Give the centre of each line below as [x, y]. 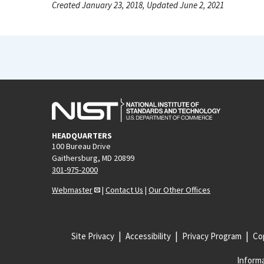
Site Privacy [93, 236]
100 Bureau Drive [81, 146]
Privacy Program [212, 236]
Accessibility [148, 236]
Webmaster [72, 189]
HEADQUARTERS [82, 135]
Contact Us [124, 189]
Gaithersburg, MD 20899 [93, 158]
